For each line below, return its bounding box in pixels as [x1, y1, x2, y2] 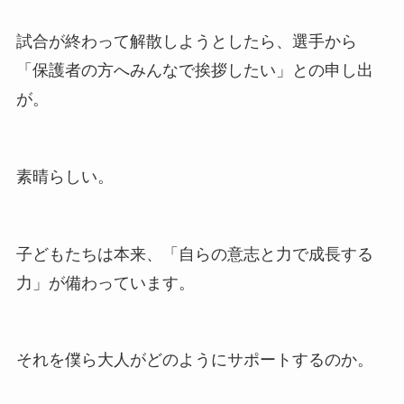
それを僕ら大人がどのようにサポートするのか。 [15, 351, 373, 370]
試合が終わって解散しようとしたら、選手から [15, 32, 357, 51]
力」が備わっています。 [15, 273, 195, 292]
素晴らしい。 [15, 167, 114, 186]
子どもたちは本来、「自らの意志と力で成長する [15, 244, 373, 263]
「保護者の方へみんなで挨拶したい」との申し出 [15, 61, 373, 80]
